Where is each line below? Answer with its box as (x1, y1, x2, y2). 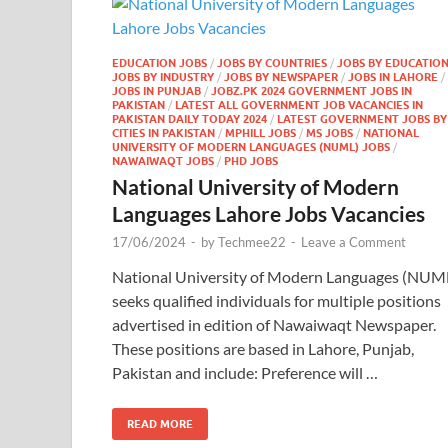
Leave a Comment (301, 234, 406, 250)
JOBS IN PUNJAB (112, 84, 201, 98)
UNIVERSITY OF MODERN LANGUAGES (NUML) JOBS (112, 140, 390, 154)
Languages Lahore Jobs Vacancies (112, 201, 425, 226)
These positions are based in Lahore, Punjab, (112, 339, 414, 358)
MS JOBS (306, 126, 353, 140)
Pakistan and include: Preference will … (112, 363, 378, 382)
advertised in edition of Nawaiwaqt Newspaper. (112, 315, 436, 334)
